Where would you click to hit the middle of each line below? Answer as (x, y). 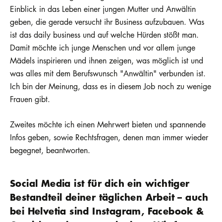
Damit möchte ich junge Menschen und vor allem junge (103, 47)
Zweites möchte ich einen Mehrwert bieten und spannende (108, 125)
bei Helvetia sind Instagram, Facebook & (107, 211)
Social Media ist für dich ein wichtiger (100, 183)
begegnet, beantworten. (50, 150)
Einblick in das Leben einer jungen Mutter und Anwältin (103, 9)
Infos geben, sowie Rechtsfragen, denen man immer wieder (109, 138)
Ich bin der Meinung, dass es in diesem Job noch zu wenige (111, 86)
